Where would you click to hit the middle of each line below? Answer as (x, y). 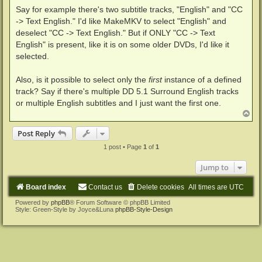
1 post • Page (123, 147)
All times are (209, 187)
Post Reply (36, 134)
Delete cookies (161, 187)
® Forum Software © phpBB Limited (120, 203)
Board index (46, 187)
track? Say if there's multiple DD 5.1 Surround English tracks (127, 92)
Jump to (215, 168)
